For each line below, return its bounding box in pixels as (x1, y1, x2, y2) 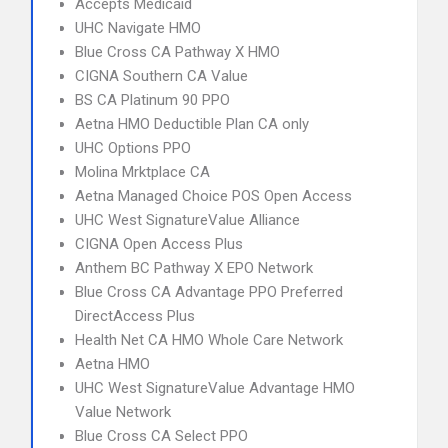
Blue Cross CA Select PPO (75, 427, 248, 445)
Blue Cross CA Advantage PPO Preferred (75, 283, 343, 301)
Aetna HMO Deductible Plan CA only (75, 115, 309, 133)
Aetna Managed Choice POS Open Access (75, 187, 352, 205)
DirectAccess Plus (75, 307, 195, 325)
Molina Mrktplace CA (75, 163, 210, 181)
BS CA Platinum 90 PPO (75, 91, 230, 109)
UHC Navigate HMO (75, 19, 201, 37)
